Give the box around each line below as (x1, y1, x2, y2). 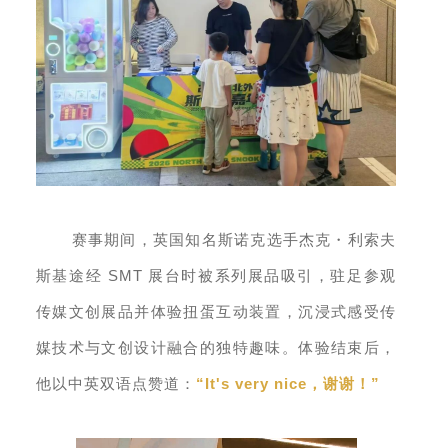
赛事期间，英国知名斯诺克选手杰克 (71, 231, 332, 248)
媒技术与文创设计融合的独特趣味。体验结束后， (35, 339, 397, 356)
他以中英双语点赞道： (35, 375, 196, 392)
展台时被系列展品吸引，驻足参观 (148, 267, 397, 284)
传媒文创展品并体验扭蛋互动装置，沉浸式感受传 (35, 303, 397, 320)
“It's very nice (195, 374, 307, 392)
